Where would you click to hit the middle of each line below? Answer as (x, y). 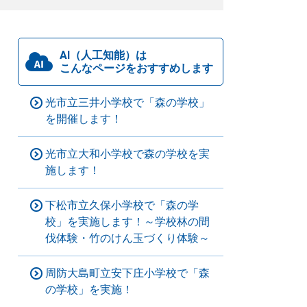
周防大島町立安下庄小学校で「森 (127, 273)
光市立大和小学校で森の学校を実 (127, 154)
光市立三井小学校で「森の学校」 (127, 102)
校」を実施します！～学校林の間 (127, 222)
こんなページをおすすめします (136, 68)
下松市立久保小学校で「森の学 (122, 205)
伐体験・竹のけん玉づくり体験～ (127, 238)
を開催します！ (84, 119)
